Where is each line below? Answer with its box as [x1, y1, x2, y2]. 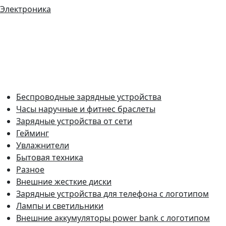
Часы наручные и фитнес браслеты [16, 103, 155, 115]
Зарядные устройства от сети [16, 115, 132, 127]
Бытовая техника [16, 151, 83, 163]
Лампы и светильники [16, 200, 103, 211]
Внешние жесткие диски [16, 176, 111, 187]
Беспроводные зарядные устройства [16, 91, 161, 102]
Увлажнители [16, 139, 69, 151]
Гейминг [16, 127, 49, 139]
